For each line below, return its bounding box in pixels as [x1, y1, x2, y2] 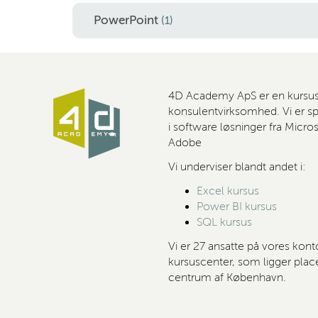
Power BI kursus [197, 200, 277, 213]
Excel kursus [197, 185, 259, 197]
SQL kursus [197, 216, 252, 229]
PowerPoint [94, 13, 161, 27]
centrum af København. [168, 271, 286, 284]
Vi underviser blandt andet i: [168, 160, 306, 173]
